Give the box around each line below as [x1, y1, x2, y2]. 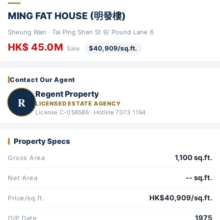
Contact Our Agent [10, 76, 76, 84]
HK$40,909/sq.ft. [149, 193, 212, 203]
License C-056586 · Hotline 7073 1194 [35, 108, 146, 116]
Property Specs [14, 137, 70, 146]
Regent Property [35, 88, 99, 99]
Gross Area [8, 154, 45, 162]
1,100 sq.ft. [175, 153, 212, 163]
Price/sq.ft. [8, 194, 45, 202]
